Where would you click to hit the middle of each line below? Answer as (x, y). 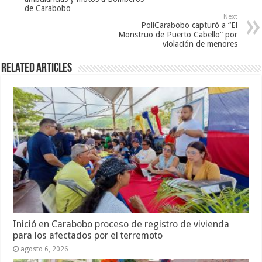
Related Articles (37, 68)
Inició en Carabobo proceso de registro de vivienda (121, 224)
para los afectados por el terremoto (88, 235)
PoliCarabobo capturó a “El (189, 25)
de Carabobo (48, 8)
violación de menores (200, 44)
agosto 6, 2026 (45, 249)
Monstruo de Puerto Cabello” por (177, 34)
